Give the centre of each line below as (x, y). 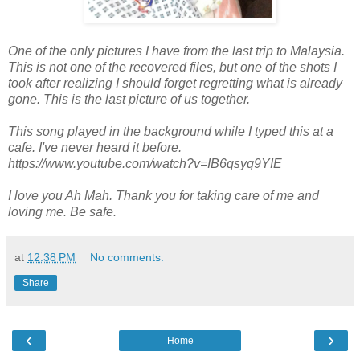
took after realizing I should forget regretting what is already (175, 83)
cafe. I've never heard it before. (95, 147)
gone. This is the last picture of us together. (131, 99)
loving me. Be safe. (64, 211)
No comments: (127, 257)
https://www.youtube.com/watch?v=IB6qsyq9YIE (145, 163)
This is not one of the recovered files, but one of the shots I (172, 67)
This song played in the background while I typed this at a (171, 131)
